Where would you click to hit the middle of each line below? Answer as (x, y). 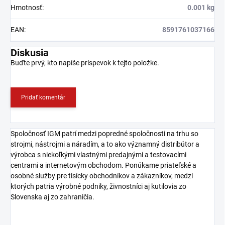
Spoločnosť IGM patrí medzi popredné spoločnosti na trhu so (104, 134)
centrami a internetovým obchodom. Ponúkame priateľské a (103, 165)
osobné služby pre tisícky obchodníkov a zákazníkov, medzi (102, 176)
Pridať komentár (43, 98)
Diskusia (30, 53)
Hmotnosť (26, 8)
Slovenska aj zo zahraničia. (52, 197)
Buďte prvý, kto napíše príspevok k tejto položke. (85, 63)
